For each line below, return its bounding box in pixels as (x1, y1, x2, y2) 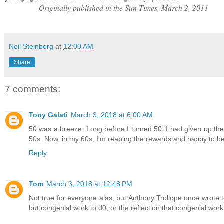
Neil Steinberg (9, 42, 53, 50)
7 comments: (5, 83, 60, 94)
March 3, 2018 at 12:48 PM (46, 180, 132, 188)
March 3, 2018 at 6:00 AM (71, 111, 153, 119)
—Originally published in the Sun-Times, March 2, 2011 (5, 2, 208, 13)
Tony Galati (29, 111, 68, 119)
